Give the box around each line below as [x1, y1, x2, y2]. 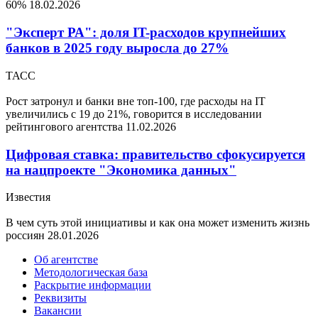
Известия [6, 191, 50, 204]
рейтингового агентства [6, 120, 126, 133]
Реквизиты [34, 292, 87, 305]
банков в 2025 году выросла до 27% [6, 40, 229, 56]
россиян [6, 229, 48, 242]
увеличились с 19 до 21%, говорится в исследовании [6, 107, 262, 120]
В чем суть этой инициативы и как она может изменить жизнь [6, 216, 309, 229]
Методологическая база [34, 266, 148, 279]
